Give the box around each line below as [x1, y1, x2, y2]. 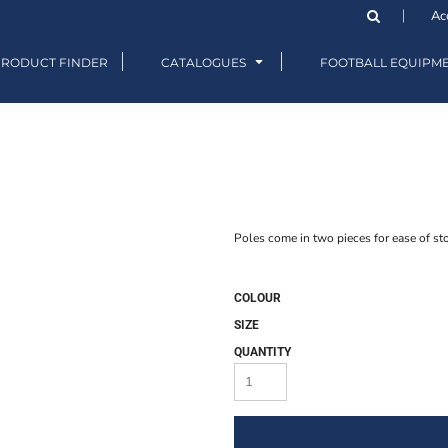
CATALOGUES [161, 54, 249, 70]
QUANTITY [234, 345, 291, 360]
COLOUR [234, 291, 281, 306]
